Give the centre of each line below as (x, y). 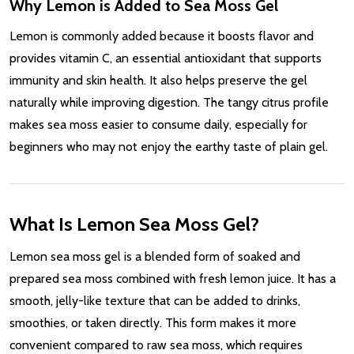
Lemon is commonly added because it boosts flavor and (162, 36)
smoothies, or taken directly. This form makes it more (153, 322)
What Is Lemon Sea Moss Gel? (134, 224)
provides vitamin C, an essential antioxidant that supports (166, 58)
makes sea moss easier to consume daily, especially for (158, 124)
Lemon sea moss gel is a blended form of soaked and (155, 256)
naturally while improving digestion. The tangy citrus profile (169, 102)
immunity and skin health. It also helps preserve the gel (158, 80)
